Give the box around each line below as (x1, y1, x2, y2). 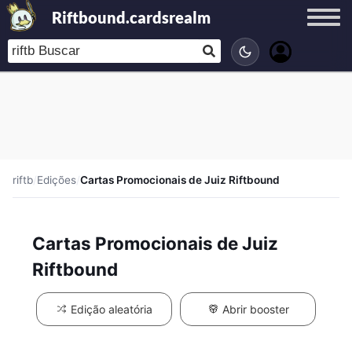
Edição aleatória (68, 302, 152, 316)
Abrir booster (218, 302, 289, 316)
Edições (37, 174, 76, 186)
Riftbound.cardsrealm (51, 8, 211, 27)
